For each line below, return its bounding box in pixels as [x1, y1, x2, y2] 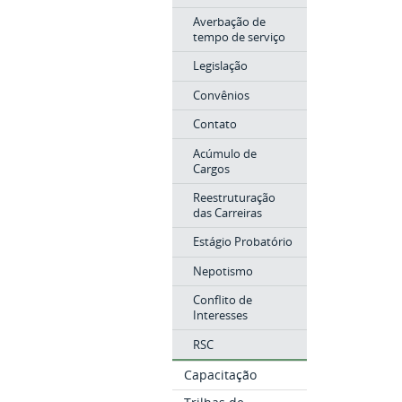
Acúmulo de [192, 144, 257, 162]
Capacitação [184, 365, 258, 383]
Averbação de [192, 13, 266, 30]
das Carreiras [192, 205, 262, 221]
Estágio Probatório [192, 233, 293, 250]
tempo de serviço [192, 28, 285, 45]
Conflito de [192, 292, 252, 309]
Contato [192, 116, 237, 133]
